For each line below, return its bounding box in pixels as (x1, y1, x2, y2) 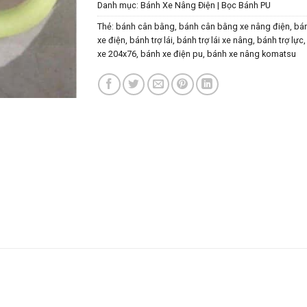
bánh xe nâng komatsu (206, 48, 296, 59)
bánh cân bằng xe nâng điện (178, 21, 290, 32)
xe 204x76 (97, 48, 136, 59)
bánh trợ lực (256, 34, 304, 45)
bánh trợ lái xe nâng (176, 34, 253, 45)
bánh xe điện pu (140, 48, 203, 59)
